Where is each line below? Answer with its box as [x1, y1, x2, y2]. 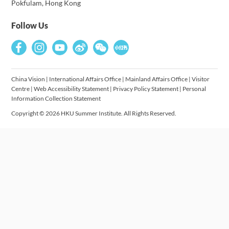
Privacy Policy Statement [113, 85, 179, 93]
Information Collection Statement [11, 95, 101, 102]
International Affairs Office [49, 75, 122, 83]
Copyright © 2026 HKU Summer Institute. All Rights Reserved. [11, 109, 177, 117]
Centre [11, 85, 30, 93]
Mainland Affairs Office [125, 75, 188, 83]
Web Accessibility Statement [34, 85, 109, 93]
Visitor [192, 75, 210, 83]
